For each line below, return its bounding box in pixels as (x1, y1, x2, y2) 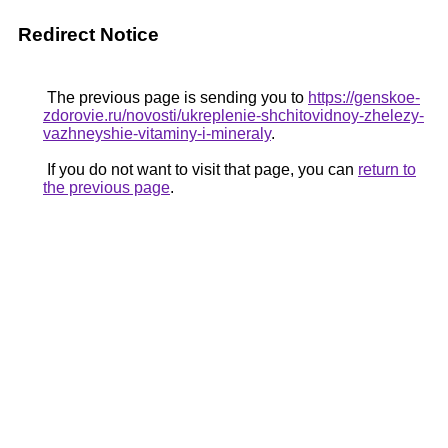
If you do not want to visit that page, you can (43, 161, 358, 178)
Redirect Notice (18, 24, 159, 45)
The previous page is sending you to (43, 89, 308, 106)
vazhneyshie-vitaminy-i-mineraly (43, 125, 271, 142)
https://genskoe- (308, 89, 420, 106)
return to (358, 161, 416, 178)
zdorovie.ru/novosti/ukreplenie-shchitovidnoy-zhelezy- (43, 107, 424, 124)
